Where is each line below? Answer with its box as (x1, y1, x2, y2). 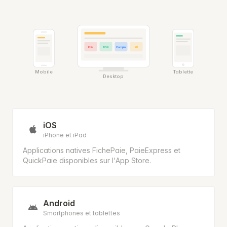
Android (43, 198, 75, 209)
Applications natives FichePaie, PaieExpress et (23, 146, 180, 155)
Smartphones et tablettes (43, 209, 120, 217)
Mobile (34, 69, 53, 75)
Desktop (103, 73, 124, 79)
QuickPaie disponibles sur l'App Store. (23, 156, 151, 165)
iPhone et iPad (43, 131, 87, 139)
